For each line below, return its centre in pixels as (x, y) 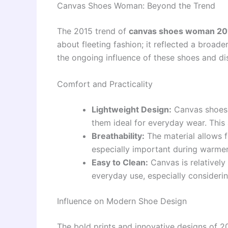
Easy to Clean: (120, 162)
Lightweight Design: (132, 109)
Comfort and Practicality (105, 84)
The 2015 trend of (93, 31)
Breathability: (118, 136)
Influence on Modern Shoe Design (122, 201)
